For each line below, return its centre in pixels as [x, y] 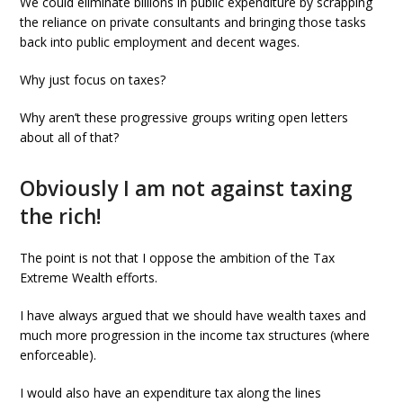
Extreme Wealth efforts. [89, 278]
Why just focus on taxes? [93, 80]
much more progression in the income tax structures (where [195, 335]
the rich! [61, 216]
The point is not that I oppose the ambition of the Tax [178, 258]
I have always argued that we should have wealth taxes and [193, 315]
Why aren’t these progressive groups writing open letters [184, 117]
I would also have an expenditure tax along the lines [171, 393]
